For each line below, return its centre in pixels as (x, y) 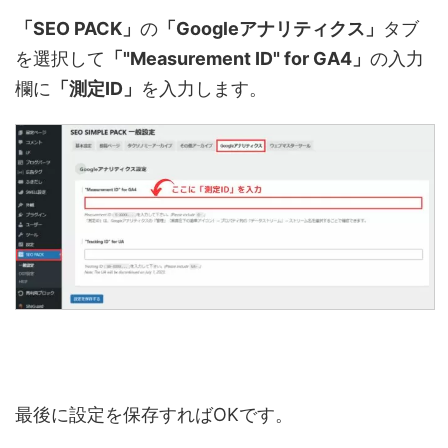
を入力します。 (204, 88)
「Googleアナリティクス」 (270, 28)
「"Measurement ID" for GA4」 (237, 58)
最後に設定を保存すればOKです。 (154, 415)
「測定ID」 (96, 88)
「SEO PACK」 (77, 28)
